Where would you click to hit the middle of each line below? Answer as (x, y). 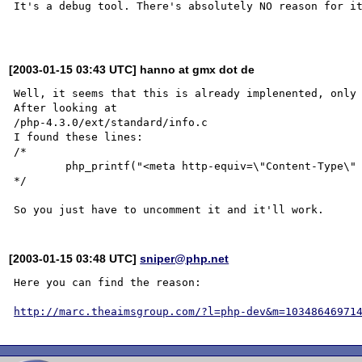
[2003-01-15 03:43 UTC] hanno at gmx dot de (132, 69)
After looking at (66, 107)
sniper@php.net (185, 258)
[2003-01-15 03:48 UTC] (75, 258)
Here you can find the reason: (108, 282)
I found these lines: (79, 137)
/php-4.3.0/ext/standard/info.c (111, 122)
